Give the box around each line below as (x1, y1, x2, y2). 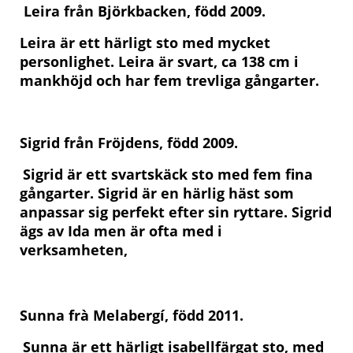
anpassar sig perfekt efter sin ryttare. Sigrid (20, 202, 332, 221)
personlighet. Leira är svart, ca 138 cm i (20, 51, 299, 71)
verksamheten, (20, 240, 132, 259)
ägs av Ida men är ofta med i (20, 221, 222, 240)
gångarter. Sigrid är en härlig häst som (20, 183, 294, 203)
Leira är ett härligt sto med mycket (20, 32, 270, 52)
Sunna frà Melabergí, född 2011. (20, 305, 243, 325)
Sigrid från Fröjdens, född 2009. (20, 132, 238, 152)
